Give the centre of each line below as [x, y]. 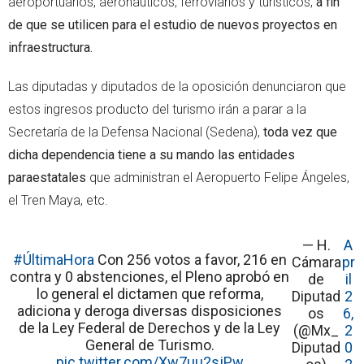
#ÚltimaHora [53, 259]
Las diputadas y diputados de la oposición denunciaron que [177, 86]
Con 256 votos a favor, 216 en [190, 259]
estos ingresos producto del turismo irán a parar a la [157, 109]
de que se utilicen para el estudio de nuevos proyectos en [173, 24]
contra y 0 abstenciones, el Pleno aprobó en [150, 276]
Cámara [316, 262]
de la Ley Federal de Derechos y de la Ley [150, 327]
